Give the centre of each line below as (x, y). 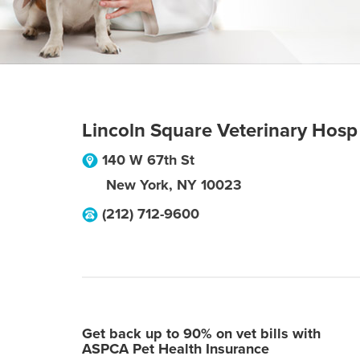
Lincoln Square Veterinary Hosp (220, 131)
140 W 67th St (148, 160)
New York (137, 185)
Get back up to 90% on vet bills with (201, 333)
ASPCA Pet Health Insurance (176, 349)
